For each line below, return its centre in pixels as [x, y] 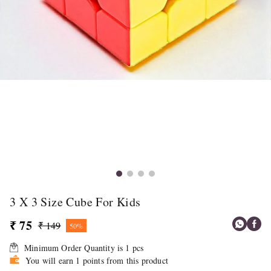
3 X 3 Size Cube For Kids [75, 201]
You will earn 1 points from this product [97, 260]
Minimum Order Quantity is [75, 247]
